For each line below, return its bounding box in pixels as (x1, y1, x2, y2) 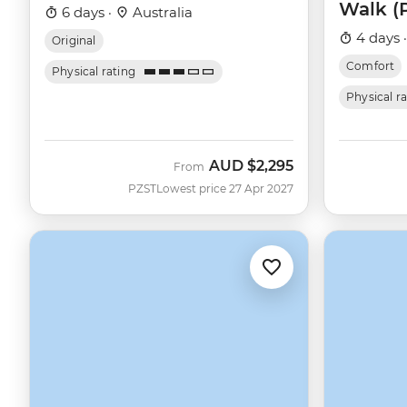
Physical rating (52, 65, 136, 79)
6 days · (58, 4, 115, 22)
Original (52, 34, 96, 48)
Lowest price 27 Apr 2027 (156, 182, 293, 196)
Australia (129, 4, 193, 22)
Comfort (346, 59, 395, 74)
